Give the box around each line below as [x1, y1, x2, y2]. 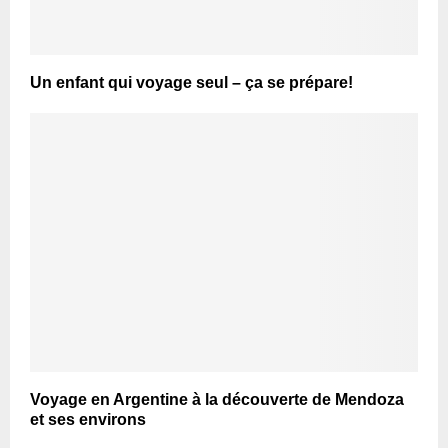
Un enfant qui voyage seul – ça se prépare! [30, 74, 353, 92]
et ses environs [30, 410, 146, 428]
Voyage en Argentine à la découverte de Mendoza [30, 390, 404, 408]
